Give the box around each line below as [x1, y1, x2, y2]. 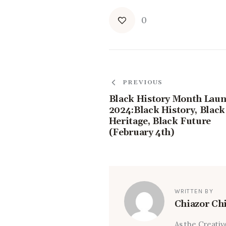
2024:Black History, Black [108, 104, 225, 117]
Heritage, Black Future [108, 116, 211, 128]
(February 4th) [108, 127, 175, 139]
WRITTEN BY [174, 187, 213, 195]
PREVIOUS [123, 78, 163, 86]
